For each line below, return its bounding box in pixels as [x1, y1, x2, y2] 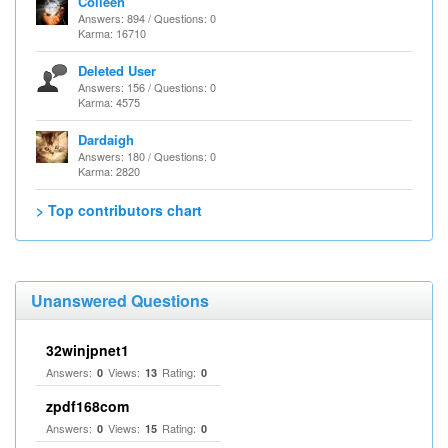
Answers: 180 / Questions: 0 [78, 148, 216, 164]
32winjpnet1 [46, 340, 129, 360]
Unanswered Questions [31, 289, 209, 312]
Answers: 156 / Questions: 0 [78, 79, 216, 95]
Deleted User [78, 61, 156, 80]
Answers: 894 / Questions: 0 [78, 10, 216, 26]
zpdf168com [46, 396, 129, 416]
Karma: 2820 [78, 163, 140, 179]
